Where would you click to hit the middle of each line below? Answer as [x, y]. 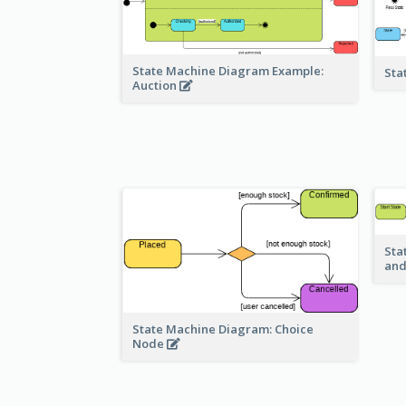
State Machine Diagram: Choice [223, 329]
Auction [156, 86]
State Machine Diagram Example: [228, 71]
